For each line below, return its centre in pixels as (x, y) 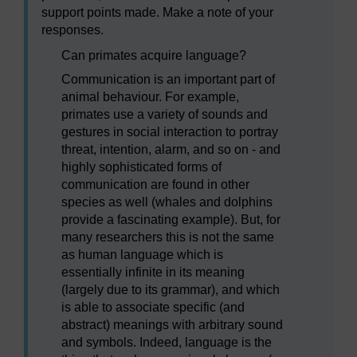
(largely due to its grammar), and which (171, 290)
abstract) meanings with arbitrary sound (172, 325)
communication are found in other (155, 185)
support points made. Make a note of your (157, 13)
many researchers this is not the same (168, 237)
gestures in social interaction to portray (170, 132)
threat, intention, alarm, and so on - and (171, 150)
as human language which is (142, 255)
